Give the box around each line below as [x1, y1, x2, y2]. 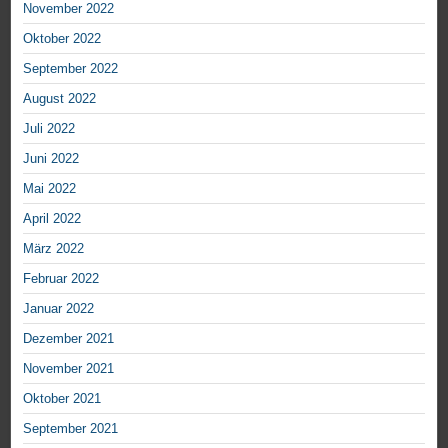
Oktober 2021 [23, 391, 101, 406]
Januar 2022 [23, 301, 94, 316]
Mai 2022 [23, 181, 76, 196]
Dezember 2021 [23, 331, 114, 346]
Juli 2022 [23, 121, 75, 136]
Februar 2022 [23, 271, 99, 286]
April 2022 [23, 211, 81, 226]
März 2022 [23, 241, 84, 256]
